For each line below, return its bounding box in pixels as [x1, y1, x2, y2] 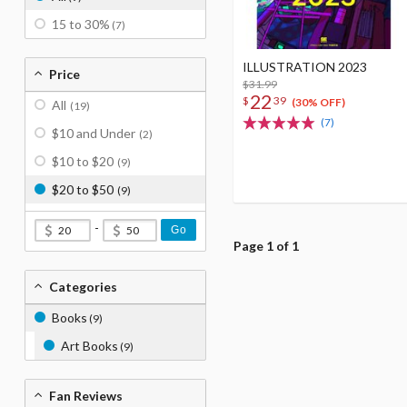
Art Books [61, 338, 118, 353]
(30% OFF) [291, 95, 345, 110]
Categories [49, 279, 117, 294]
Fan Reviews [49, 388, 123, 403]
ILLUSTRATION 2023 [243, 59, 367, 75]
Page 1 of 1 [233, 238, 299, 254]
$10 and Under [52, 125, 135, 141]
